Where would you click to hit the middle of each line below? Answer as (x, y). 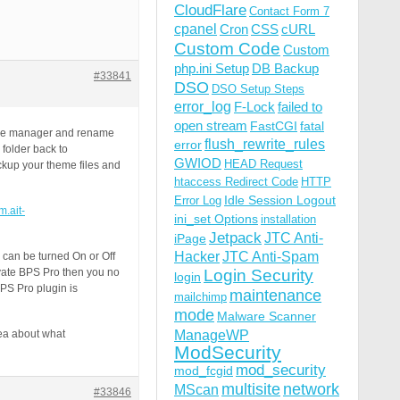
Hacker (197, 257)
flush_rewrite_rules (265, 144)
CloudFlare (210, 10)
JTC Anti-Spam (271, 257)
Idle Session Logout (280, 200)
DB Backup (285, 68)
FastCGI (274, 126)
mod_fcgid (204, 371)
